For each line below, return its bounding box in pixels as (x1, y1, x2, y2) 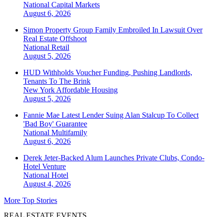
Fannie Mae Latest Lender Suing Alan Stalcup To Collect (23, 111, 199, 120)
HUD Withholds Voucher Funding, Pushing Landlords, (23, 68, 192, 77)
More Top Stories (4, 196, 57, 205)
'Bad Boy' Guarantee (23, 120, 87, 128)
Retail (51, 43, 69, 52)
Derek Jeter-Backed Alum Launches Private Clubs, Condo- (23, 154, 204, 162)
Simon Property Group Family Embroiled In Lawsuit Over (23, 26, 202, 34)
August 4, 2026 (23, 180, 71, 188)
